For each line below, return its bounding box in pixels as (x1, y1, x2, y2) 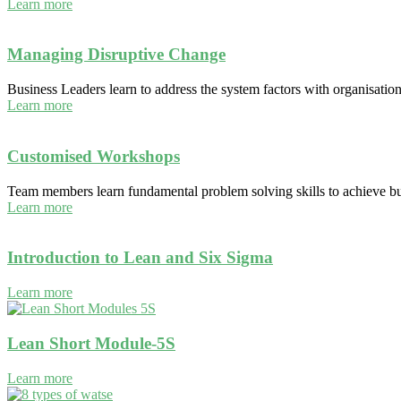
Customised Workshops (7, 146, 180, 166)
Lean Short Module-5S (7, 333, 175, 353)
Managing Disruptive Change (7, 45, 226, 64)
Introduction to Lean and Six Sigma (7, 248, 273, 268)
